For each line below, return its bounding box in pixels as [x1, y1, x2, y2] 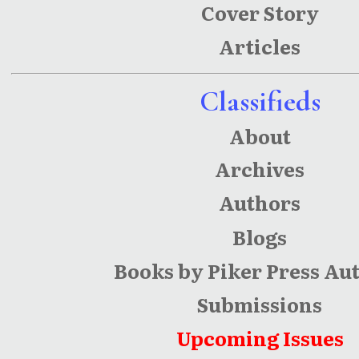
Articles [219, 32, 301, 61]
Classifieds [199, 83, 321, 119]
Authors [219, 188, 301, 217]
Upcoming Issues [175, 324, 344, 353]
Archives [215, 155, 305, 184]
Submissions [197, 290, 322, 319]
